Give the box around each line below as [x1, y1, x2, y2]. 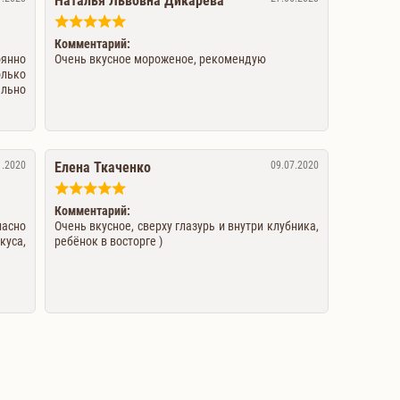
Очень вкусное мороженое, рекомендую [54, 52, 266, 66]
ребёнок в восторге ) [54, 234, 162, 248]
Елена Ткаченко [54, 159, 151, 176]
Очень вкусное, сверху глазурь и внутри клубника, [54, 219, 319, 233]
